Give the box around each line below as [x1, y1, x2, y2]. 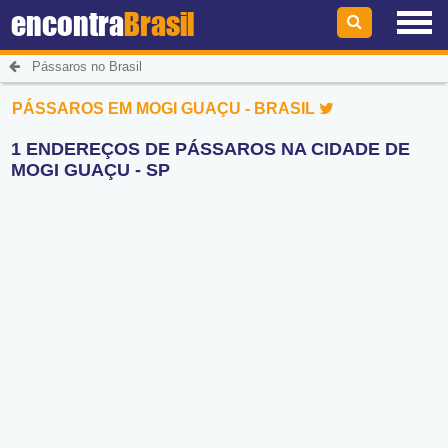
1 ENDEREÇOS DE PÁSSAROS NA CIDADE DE [11, 139, 411, 160]
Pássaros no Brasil [31, 59, 142, 75]
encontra [11, 5, 125, 43]
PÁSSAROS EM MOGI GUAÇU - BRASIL [12, 100, 320, 117]
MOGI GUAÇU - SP [11, 160, 171, 181]
